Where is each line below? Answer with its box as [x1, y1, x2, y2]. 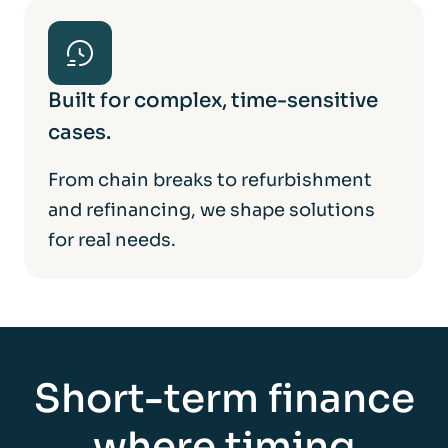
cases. [48, 119, 111, 145]
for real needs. [48, 228, 176, 251]
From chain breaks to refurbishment [48, 168, 372, 191]
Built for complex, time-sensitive [48, 87, 378, 113]
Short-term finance [33, 373, 415, 423]
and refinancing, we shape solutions [48, 198, 375, 221]
